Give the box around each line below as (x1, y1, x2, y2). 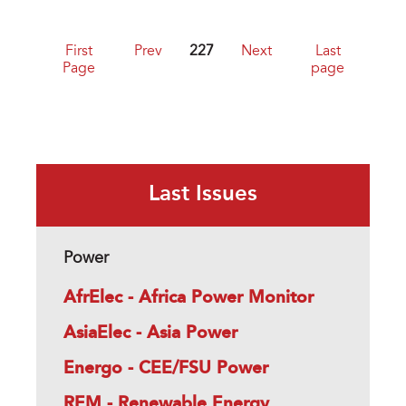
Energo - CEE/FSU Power (63, 360, 268, 379)
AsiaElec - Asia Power (63, 324, 237, 343)
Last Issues (149, 184, 257, 207)
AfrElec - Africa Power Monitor (63, 289, 314, 308)
